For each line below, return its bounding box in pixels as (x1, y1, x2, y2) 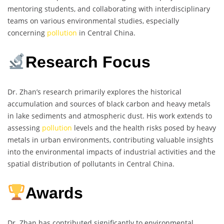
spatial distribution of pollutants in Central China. (7, 158, 174, 168)
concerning (7, 27, 47, 37)
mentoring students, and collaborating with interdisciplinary (7, 3, 210, 13)
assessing (7, 122, 42, 132)
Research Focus (25, 53, 151, 71)
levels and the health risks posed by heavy (72, 122, 216, 132)
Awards (25, 184, 83, 202)
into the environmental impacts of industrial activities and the (7, 146, 215, 156)
